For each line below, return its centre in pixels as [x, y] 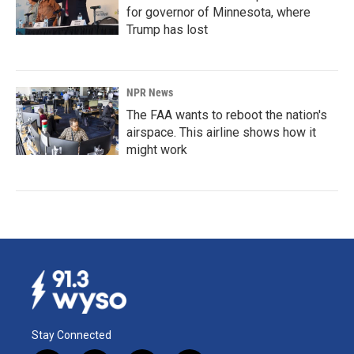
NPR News [150, 92]
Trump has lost [167, 30]
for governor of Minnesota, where [218, 12]
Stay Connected [72, 335]
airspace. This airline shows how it [221, 132]
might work [157, 150]
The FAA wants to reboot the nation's [227, 115]
